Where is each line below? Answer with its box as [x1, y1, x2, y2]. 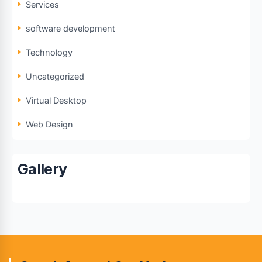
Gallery [18, 160, 67, 178]
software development [26, 23, 115, 33]
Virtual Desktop [26, 95, 87, 105]
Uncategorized [26, 71, 84, 81]
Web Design [26, 119, 73, 129]
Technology [26, 47, 73, 57]
